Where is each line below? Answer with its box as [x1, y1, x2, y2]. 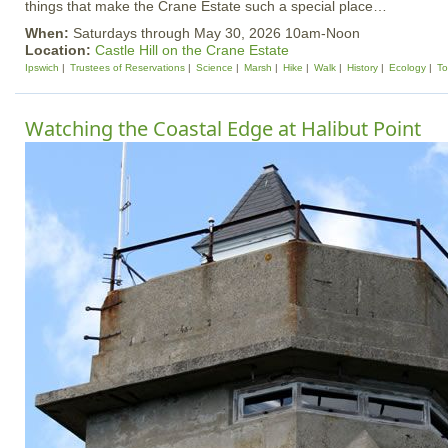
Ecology [389, 62, 426, 73]
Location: [25, 42, 95, 58]
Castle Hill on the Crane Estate [95, 42, 289, 58]
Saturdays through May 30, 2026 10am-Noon [73, 25, 360, 41]
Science [196, 62, 233, 73]
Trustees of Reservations [70, 62, 185, 73]
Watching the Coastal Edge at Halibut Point [25, 115, 421, 142]
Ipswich [25, 62, 59, 73]
